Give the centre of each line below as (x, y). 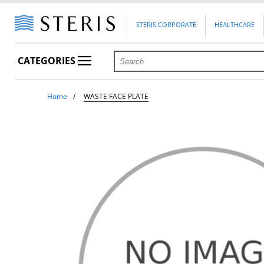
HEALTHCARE (235, 25)
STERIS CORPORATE (166, 25)
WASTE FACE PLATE (116, 96)
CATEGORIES (48, 61)
